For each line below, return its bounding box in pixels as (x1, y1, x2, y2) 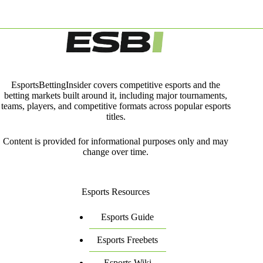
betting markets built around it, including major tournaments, (4, 90, 228, 101)
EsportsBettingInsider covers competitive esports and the (11, 80, 221, 90)
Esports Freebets (97, 235, 159, 245)
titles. (106, 112, 126, 122)
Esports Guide (101, 212, 154, 222)
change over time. (83, 147, 149, 157)
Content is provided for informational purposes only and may (3, 136, 229, 147)
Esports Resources (82, 187, 150, 197)
